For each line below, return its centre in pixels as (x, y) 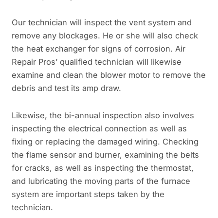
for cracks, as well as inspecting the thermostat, (103, 168)
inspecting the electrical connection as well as (99, 129)
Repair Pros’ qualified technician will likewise (97, 62)
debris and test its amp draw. (66, 88)
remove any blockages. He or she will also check (105, 36)
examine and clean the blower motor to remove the (109, 75)
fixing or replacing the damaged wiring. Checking (105, 142)
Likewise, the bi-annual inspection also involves (103, 116)
